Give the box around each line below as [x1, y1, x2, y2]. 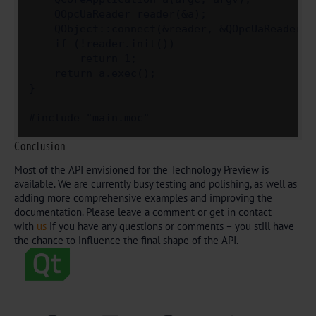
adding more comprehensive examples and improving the [14, 191, 272, 205]
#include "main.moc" [29, 111, 150, 124]
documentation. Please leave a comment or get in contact [14, 205, 272, 219]
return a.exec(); [29, 67, 156, 80]
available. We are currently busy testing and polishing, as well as [14, 177, 297, 190]
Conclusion [14, 138, 66, 154]
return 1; [29, 52, 137, 65]
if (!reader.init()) [29, 37, 175, 50]
